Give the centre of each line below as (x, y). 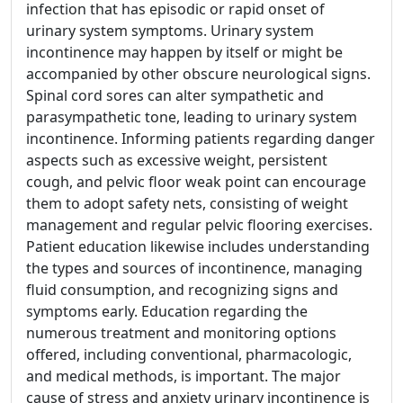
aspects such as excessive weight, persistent (177, 160)
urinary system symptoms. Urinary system (170, 30)
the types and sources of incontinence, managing (194, 268)
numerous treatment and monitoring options (181, 332)
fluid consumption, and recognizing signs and (182, 289)
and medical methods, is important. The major (184, 376)
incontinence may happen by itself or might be (184, 52)
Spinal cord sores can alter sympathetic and (175, 95)
